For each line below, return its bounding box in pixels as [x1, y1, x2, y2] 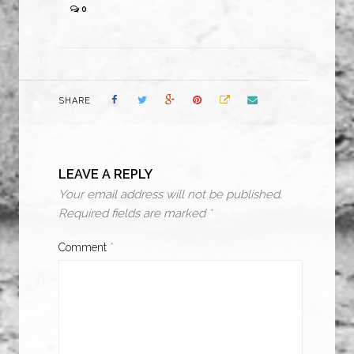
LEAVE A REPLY [58, 167, 153, 183]
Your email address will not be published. [58, 187, 282, 202]
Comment [58, 241, 110, 254]
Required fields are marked [58, 206, 209, 221]
